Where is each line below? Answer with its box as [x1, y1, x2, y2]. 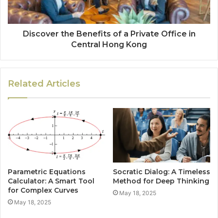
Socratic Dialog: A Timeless [113, 167, 210, 177]
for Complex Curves [8, 186, 78, 195]
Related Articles [8, 78, 80, 89]
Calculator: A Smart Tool [8, 177, 94, 186]
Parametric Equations [8, 167, 86, 177]
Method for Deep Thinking [113, 177, 209, 186]
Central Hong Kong [71, 39, 147, 49]
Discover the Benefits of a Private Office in [22, 29, 196, 38]
